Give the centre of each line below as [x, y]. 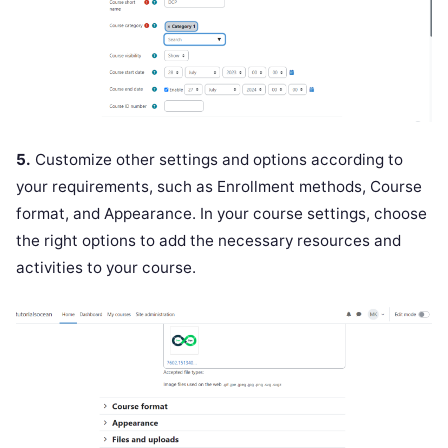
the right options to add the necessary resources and [208, 240]
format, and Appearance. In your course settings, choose [221, 213]
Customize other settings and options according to [217, 159]
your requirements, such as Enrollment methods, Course [219, 186]
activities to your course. [106, 267]
